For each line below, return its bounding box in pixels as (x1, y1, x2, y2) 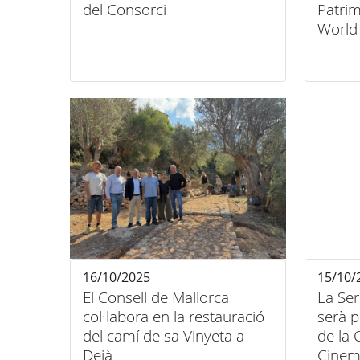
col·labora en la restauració (83, 306, 264, 327)
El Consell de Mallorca (83, 287, 229, 308)
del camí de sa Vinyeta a (83, 325, 244, 346)
